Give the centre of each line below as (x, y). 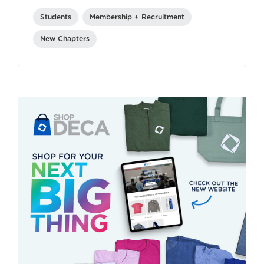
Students (56, 17)
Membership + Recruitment (137, 17)
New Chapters (65, 39)
